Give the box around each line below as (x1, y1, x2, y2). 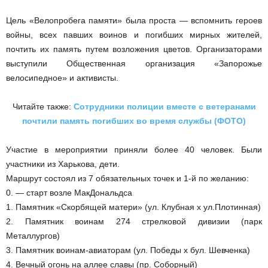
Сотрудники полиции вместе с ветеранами (71, 102, 256, 111)
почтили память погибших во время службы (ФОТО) (22, 116, 246, 126)
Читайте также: (12, 102, 71, 111)
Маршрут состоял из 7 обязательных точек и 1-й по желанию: (6, 173, 249, 183)
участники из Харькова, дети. (6, 159, 120, 169)
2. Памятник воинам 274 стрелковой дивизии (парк (6, 217, 262, 226)
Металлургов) (6, 231, 60, 240)
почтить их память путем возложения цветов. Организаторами (6, 44, 262, 54)
